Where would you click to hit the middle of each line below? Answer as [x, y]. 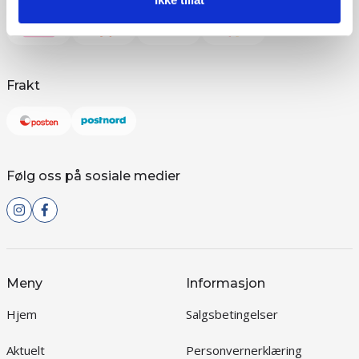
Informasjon [225, 283]
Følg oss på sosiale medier [93, 176]
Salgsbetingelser [232, 314]
